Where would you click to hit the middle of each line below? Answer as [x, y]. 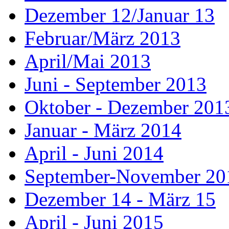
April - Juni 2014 [94, 153]
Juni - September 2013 [116, 84]
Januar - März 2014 [103, 130]
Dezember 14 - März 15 [120, 199]
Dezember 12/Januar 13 [120, 15]
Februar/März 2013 [102, 38]
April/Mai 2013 [88, 61]
